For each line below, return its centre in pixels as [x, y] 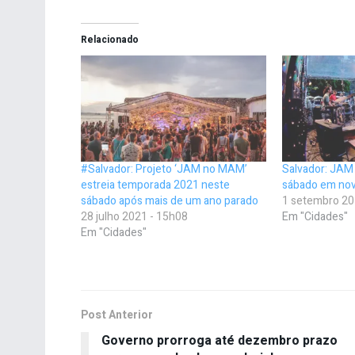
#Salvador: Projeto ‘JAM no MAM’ [164, 169]
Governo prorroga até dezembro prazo [219, 340]
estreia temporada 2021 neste [155, 185]
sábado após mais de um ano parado [170, 200]
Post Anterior [117, 315]
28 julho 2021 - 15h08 [134, 216]
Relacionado [110, 40]
